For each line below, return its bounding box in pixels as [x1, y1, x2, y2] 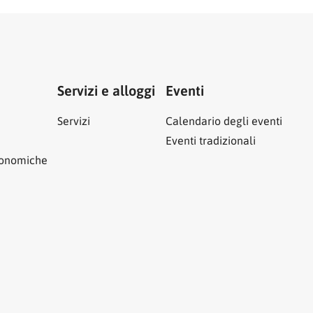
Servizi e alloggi [57, 81, 155, 100]
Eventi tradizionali [165, 133, 256, 148]
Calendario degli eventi [165, 113, 282, 129]
